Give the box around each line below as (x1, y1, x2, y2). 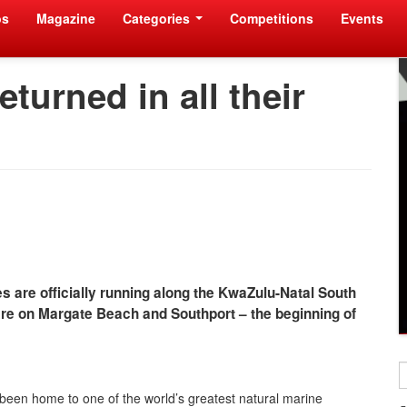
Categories (123, 9, 194, 27)
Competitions (230, 9, 313, 27)
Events (341, 9, 383, 27)
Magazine (36, 9, 95, 27)
